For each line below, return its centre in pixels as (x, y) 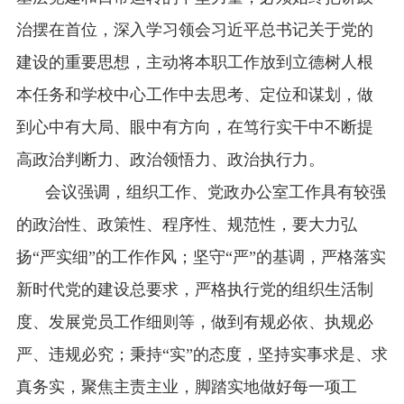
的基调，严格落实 (321, 257)
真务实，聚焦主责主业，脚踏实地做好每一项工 (186, 387)
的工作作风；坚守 (160, 257)
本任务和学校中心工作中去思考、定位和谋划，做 (194, 95)
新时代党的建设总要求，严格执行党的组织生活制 (194, 290)
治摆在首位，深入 (81, 30)
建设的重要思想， (81, 63)
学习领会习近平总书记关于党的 (259, 30)
